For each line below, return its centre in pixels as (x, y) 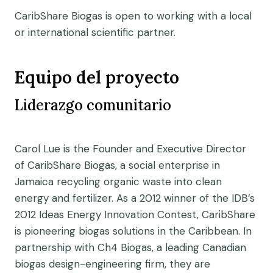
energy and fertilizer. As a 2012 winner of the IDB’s (135, 198)
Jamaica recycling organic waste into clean (118, 182)
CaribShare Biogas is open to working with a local (133, 16)
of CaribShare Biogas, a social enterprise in (117, 165)
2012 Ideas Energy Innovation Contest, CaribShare (135, 214)
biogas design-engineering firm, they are (112, 264)
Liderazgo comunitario (93, 105)
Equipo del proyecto (97, 77)
